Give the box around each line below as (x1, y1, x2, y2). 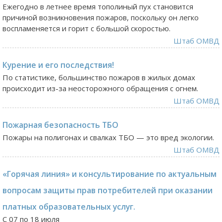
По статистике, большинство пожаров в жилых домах (2, 72, 195, 82)
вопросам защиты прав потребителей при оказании (2, 184, 213, 196)
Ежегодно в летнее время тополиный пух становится (2, 1, 193, 11)
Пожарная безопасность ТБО (2, 119, 118, 130)
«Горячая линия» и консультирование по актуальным (2, 168, 217, 179)
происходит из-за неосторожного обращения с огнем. (2, 83, 198, 93)
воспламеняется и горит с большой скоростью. (2, 23, 170, 33)
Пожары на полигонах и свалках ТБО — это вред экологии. (2, 132, 214, 142)
